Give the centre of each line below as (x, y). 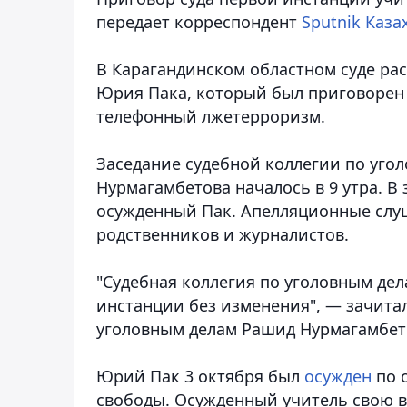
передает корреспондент (199, 21)
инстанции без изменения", (211, 305)
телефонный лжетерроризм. (211, 116)
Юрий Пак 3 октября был (200, 376)
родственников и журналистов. (223, 234)
